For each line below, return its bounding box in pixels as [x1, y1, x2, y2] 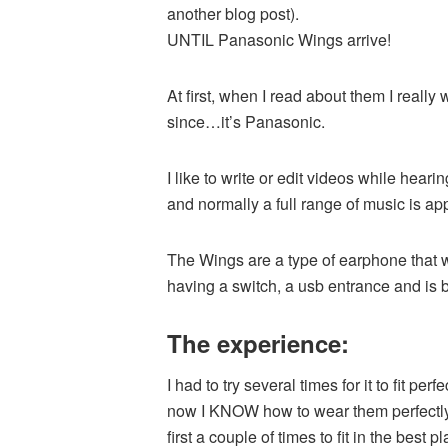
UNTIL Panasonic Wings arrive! [167, 27, 391, 51]
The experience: [167, 325, 349, 360]
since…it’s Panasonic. [167, 109, 325, 133]
